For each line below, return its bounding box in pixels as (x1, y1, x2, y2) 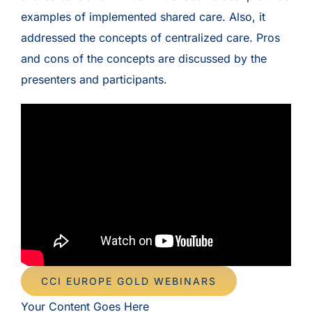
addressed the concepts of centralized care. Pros (20, 31, 280, 45)
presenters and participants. (20, 72, 167, 86)
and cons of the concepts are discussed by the (20, 52, 267, 65)
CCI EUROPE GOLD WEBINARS (40, 274, 217, 287)
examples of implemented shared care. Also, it (20, 10, 265, 24)
